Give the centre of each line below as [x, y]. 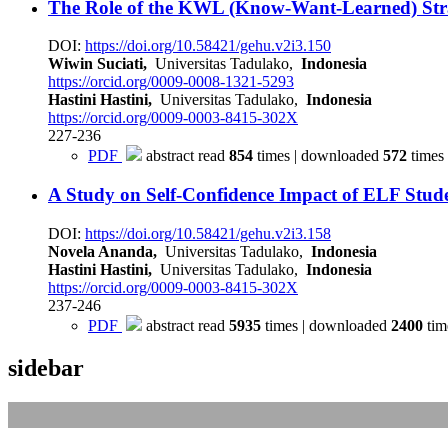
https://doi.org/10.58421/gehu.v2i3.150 [208, 46]
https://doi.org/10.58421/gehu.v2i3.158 [208, 233]
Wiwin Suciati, [97, 64]
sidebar [46, 367]
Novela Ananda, [102, 251]
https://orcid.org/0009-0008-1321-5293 [171, 82]
